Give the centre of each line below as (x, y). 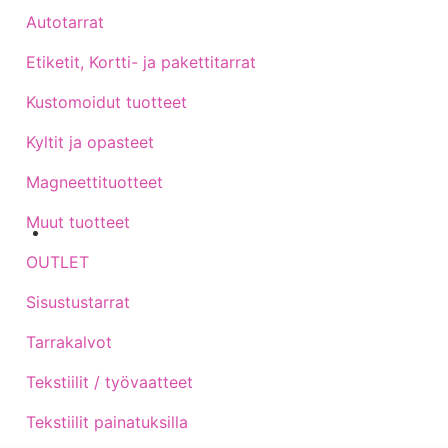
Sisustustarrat (78, 301)
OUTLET (57, 261)
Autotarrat (65, 21)
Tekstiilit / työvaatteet (109, 381)
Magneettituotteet (94, 181)
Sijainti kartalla (100, 257)
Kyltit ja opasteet (90, 141)
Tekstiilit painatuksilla (107, 421)
